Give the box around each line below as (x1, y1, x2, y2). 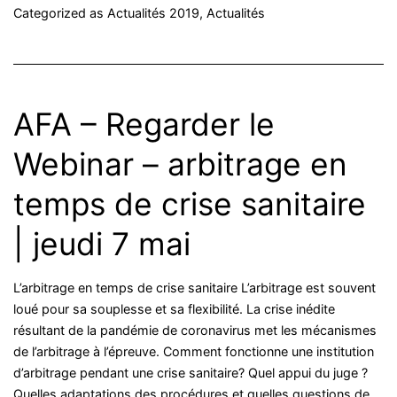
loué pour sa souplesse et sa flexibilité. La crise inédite (13, 300, 335, 316)
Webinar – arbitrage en (13, 144, 347, 183)
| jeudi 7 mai (13, 224, 191, 263)
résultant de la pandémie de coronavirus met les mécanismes (13, 322, 377, 338)
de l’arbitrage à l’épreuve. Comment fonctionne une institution (13, 343, 374, 359)
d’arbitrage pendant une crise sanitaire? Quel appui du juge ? (13, 364, 368, 380)
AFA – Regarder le (13, 105, 275, 144)
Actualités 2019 (107, 4, 199, 20)
